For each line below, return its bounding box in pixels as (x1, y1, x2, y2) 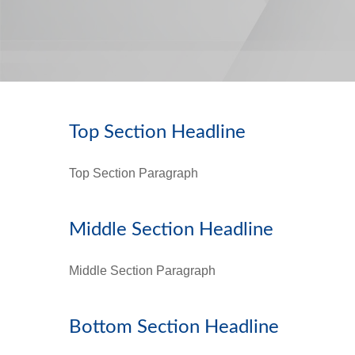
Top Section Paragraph (69, 166, 198, 180)
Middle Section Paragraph (69, 263, 216, 277)
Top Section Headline (69, 122, 246, 142)
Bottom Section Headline (69, 317, 279, 337)
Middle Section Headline (69, 219, 273, 239)
